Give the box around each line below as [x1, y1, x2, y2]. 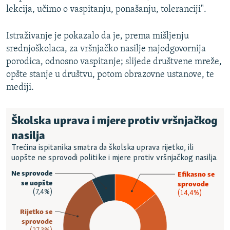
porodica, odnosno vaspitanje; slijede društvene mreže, [6, 57, 222, 67]
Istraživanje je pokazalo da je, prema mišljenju [6, 31, 189, 42]
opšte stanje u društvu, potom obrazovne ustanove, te [6, 70, 214, 80]
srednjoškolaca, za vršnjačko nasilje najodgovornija [6, 44, 206, 54]
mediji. [6, 83, 34, 93]
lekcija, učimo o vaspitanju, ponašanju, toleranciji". [6, 5, 206, 15]
